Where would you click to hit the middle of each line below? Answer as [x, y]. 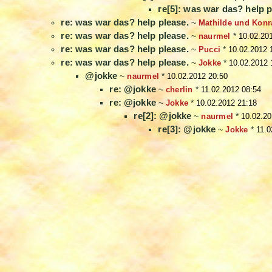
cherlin [179, 90]
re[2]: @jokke [163, 116]
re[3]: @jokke [187, 129]
